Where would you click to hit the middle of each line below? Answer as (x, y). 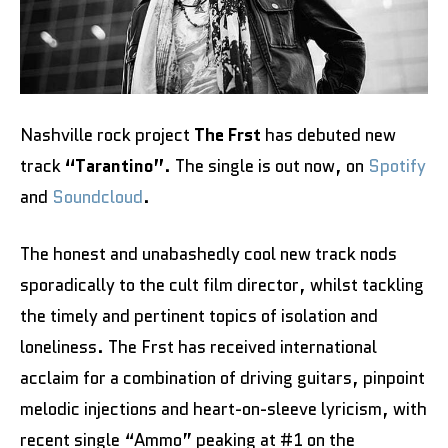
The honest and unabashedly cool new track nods (208, 254)
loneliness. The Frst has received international (198, 347)
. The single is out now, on (266, 166)
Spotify (397, 166)
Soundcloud (97, 197)
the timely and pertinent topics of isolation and (199, 316)
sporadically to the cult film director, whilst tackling (222, 285)
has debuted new (328, 135)
